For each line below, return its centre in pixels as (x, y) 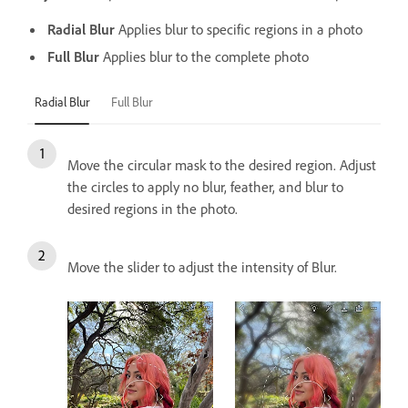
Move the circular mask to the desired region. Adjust (222, 164)
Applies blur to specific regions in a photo (239, 29)
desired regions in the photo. (153, 208)
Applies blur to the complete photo (204, 56)
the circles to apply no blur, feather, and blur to (205, 186)
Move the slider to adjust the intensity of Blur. (204, 266)
